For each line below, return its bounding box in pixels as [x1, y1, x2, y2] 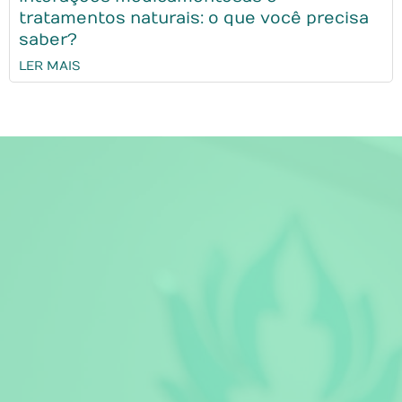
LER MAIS [19, 57, 80, 74]
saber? [19, 30, 77, 49]
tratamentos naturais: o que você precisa [19, 8, 369, 28]
